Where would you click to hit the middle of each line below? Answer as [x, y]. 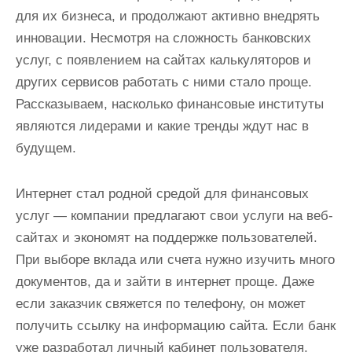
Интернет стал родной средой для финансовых [162, 194]
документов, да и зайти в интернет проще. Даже [165, 282]
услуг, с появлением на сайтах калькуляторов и [163, 60]
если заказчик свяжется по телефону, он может [161, 304]
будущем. [46, 148]
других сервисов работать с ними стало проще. [164, 82]
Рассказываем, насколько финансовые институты [170, 104]
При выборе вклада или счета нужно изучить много [175, 260]
